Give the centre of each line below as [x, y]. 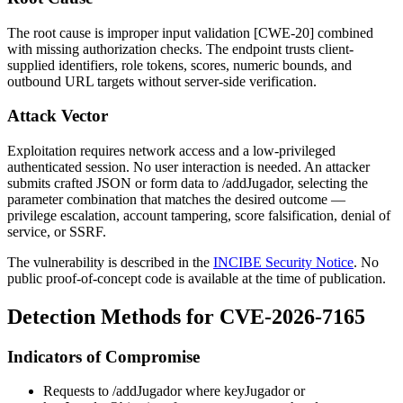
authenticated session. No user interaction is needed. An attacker [188, 166]
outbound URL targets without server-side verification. [162, 81]
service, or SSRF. [57, 231]
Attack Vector [58, 116]
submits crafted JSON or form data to [115, 183]
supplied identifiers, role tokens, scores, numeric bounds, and [179, 65]
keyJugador [257, 391]
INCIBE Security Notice [283, 262]
